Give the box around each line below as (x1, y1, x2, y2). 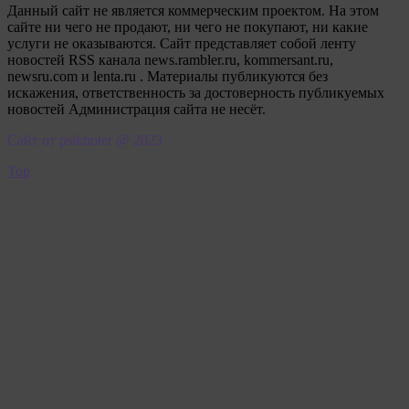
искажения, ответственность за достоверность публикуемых (7, 85, 384, 100)
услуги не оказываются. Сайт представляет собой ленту (7, 36, 356, 51)
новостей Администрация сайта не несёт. (7, 101, 266, 117)
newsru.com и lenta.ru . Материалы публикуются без (7, 68, 328, 84)
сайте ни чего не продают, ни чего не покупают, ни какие (7, 19, 368, 35)
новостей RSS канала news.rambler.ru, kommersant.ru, (7, 52, 333, 68)
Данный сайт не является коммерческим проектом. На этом (7, 3, 379, 18)
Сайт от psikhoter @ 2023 (7, 132, 163, 148)
